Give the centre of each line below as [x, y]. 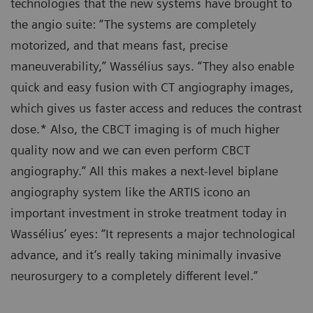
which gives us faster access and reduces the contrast [156, 108]
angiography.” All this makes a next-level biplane [144, 171]
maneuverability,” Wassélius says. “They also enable [152, 66]
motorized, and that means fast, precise [119, 45]
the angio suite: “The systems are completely [133, 24]
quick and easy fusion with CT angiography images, [152, 87]
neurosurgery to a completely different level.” [136, 276]
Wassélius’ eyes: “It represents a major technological [153, 234]
